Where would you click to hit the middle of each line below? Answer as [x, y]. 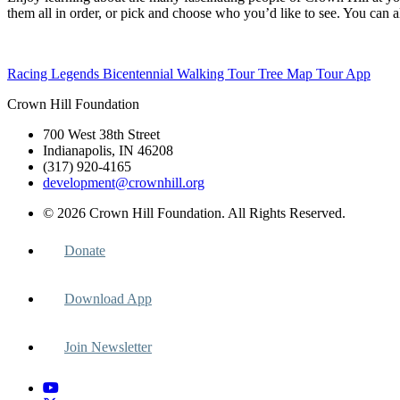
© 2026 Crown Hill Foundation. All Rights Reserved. [194, 212]
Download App [108, 298]
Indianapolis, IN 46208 [108, 150]
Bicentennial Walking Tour [180, 73]
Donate [85, 250]
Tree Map [287, 73]
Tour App [343, 73]
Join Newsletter [108, 346]
